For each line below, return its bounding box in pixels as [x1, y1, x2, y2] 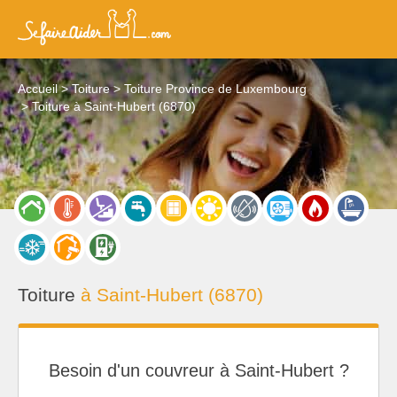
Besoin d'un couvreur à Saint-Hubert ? [48, 361, 349, 381]
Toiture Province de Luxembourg [124, 82, 307, 96]
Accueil [18, 82, 58, 96]
